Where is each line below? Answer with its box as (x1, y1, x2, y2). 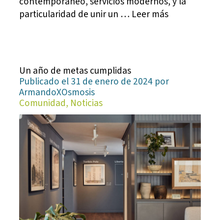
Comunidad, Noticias (19, 96, 103, 110)
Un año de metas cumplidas (19, 64, 132, 78)
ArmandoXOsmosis (19, 85, 95, 100)
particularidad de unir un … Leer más (19, 7, 169, 21)
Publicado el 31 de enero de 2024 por (19, 75, 169, 89)
